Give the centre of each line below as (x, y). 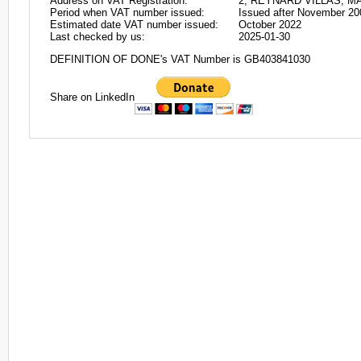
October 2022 (270, 25)
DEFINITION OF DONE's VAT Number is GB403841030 (180, 60)
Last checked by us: (98, 37)
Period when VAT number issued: (127, 12)
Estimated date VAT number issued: (134, 25)
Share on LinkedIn (92, 97)
